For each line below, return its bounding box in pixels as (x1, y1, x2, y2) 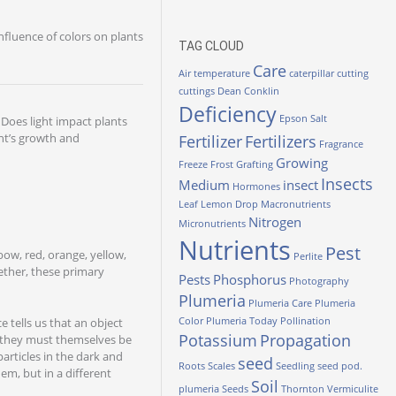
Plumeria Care (248, 297, 312, 309)
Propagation (260, 330, 351, 351)
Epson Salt (279, 112, 327, 125)
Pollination (280, 315, 331, 327)
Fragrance (319, 138, 363, 150)
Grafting (236, 158, 273, 171)
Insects (321, 173, 373, 194)
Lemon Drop (201, 198, 258, 210)
